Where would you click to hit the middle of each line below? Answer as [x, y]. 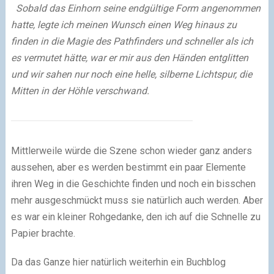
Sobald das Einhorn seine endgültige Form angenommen [135, 9]
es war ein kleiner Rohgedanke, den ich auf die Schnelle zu [135, 217]
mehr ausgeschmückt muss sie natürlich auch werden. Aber [137, 201]
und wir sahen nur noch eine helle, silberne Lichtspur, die [131, 75]
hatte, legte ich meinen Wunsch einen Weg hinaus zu [124, 25]
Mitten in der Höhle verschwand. [81, 91]
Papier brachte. [44, 234]
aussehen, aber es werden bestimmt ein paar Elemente [128, 168]
